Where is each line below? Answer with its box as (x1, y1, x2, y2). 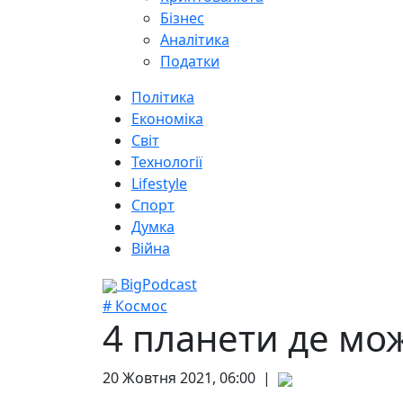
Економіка (131, 109, 203, 129)
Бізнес (160, 8, 204, 28)
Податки (160, 51, 219, 71)
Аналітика (160, 30, 229, 49)
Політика (131, 87, 194, 107)
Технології (131, 152, 202, 172)
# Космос (103, 296, 167, 316)
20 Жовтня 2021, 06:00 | (103, 368, 278, 388)
